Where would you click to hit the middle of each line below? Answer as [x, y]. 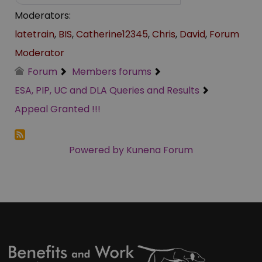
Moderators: [43, 16]
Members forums [112, 72]
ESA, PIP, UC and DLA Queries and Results [107, 91]
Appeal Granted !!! [58, 109]
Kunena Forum [160, 150]
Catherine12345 [112, 35]
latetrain [35, 35]
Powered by [96, 150]
